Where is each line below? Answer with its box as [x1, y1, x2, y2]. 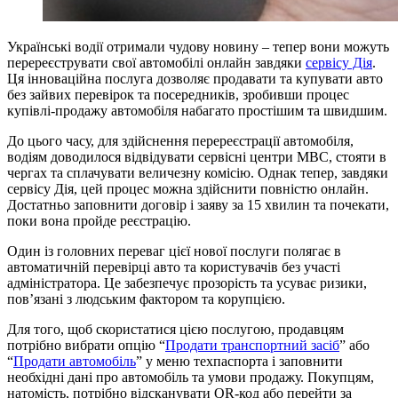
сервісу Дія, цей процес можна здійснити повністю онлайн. [7, 180, 369, 196]
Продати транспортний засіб [165, 337, 339, 353]
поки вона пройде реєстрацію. [7, 212, 191, 228]
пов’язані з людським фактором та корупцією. [7, 291, 285, 306]
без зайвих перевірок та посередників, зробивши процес [7, 86, 349, 102]
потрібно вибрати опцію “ [7, 337, 165, 353]
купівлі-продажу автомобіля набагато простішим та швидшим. [7, 102, 387, 118]
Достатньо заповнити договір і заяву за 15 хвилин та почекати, [7, 196, 389, 212]
